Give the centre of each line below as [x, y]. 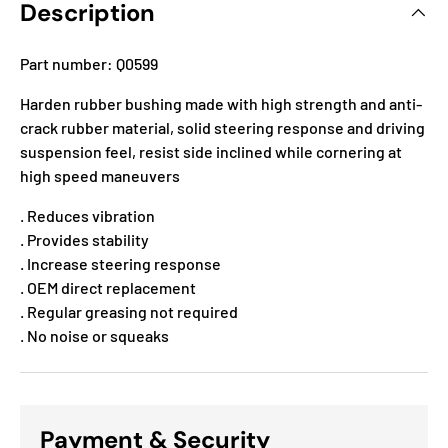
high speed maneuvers [100, 175]
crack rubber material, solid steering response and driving [222, 127]
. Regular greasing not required [129, 311]
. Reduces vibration [87, 215]
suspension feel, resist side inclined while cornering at [211, 151]
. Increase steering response [120, 263]
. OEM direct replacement [108, 287]
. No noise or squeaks [94, 335]
